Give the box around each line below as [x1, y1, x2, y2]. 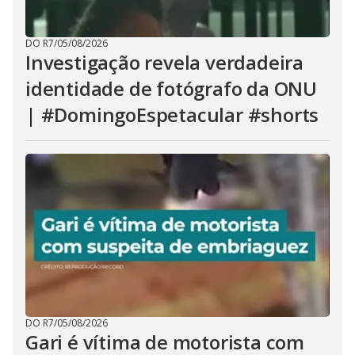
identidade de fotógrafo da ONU [25, 75, 317, 101]
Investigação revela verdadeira [25, 49, 303, 75]
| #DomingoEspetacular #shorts [25, 101, 319, 128]
